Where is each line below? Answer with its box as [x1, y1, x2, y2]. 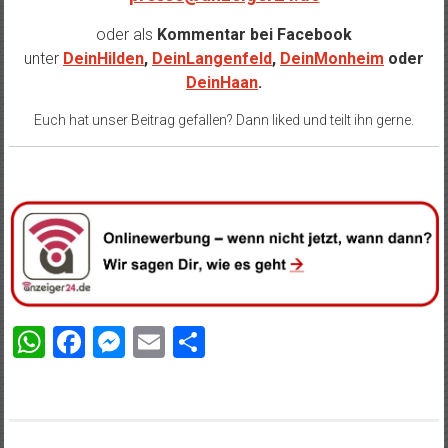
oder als [96, 25, 153, 45]
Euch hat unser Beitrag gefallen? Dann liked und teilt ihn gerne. [34, 112, 414, 129]
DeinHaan [186, 73, 258, 93]
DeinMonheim [280, 49, 384, 69]
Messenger [124, 323, 279, 362]
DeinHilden [63, 49, 144, 69]
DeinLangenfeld [152, 49, 272, 69]
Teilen [204, 323, 286, 362]
